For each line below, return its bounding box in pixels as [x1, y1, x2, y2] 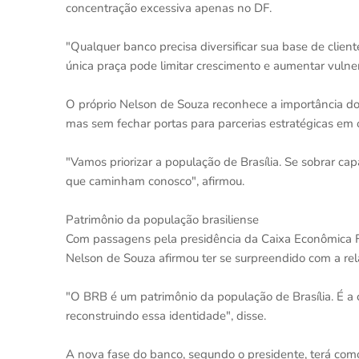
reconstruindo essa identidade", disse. [66, 308, 266, 324]
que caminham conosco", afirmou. [66, 173, 244, 189]
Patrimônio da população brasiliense [66, 212, 259, 228]
